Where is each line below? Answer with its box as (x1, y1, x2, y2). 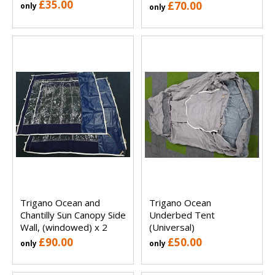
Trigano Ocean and (20, 196, 100, 209)
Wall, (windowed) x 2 (20, 221, 107, 234)
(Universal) (149, 221, 195, 234)
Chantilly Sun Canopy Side (20, 209, 126, 222)
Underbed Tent (149, 209, 215, 222)
